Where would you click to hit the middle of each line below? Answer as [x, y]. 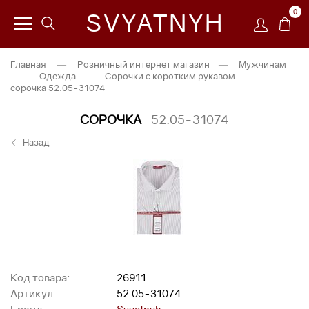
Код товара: [40, 277]
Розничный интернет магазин [143, 64]
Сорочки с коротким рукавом [170, 76]
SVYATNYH [154, 23]
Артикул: [33, 293]
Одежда [58, 76]
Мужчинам [262, 64]
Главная [28, 64]
